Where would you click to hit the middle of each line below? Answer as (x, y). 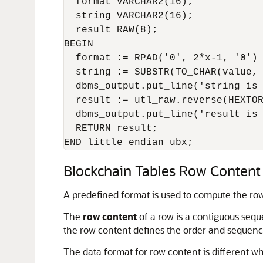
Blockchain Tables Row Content (162, 171)
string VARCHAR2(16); (129, 16)
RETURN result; (111, 129)
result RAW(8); (111, 30)
